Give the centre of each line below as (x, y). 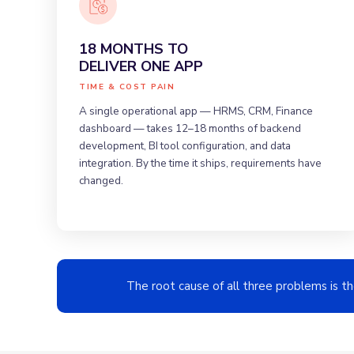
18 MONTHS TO (134, 49)
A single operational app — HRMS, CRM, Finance (196, 111)
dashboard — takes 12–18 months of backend (190, 128)
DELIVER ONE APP (141, 66)
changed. (101, 180)
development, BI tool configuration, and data (185, 145)
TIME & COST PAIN (127, 87)
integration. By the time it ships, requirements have (200, 163)
